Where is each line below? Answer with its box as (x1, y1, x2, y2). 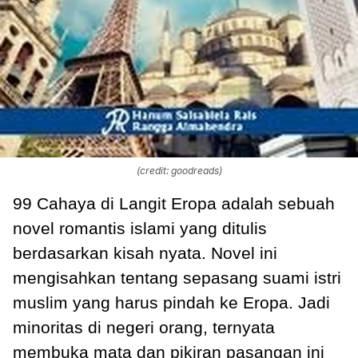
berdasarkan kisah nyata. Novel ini (13, 243, 277, 262)
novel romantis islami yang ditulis (13, 218, 267, 237)
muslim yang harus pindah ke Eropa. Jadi (13, 292, 330, 312)
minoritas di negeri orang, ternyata (13, 317, 275, 336)
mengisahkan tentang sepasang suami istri (13, 268, 341, 287)
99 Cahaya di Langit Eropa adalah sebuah (13, 193, 335, 213)
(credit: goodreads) (136, 164, 222, 177)
